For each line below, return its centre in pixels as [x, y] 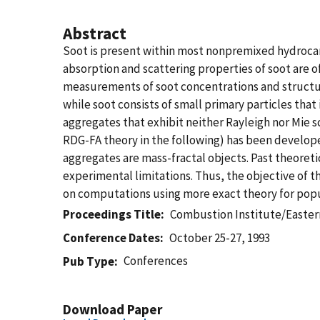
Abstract [95, 33]
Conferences [156, 261]
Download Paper [112, 309]
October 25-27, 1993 [220, 238]
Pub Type [89, 261]
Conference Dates [111, 238]
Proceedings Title [112, 214]
